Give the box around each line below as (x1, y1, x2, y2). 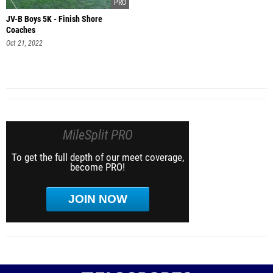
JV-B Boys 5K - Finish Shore (6, 13, 102, 24)
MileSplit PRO (62, 127, 133, 143)
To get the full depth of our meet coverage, (11, 151, 184, 164)
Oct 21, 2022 (6, 38, 43, 48)
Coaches (6, 24, 35, 35)
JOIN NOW (68, 193, 127, 206)
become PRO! (70, 161, 125, 174)
